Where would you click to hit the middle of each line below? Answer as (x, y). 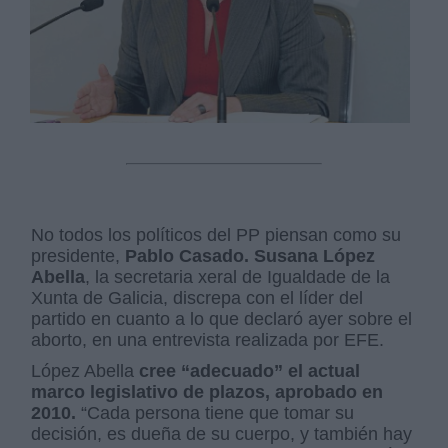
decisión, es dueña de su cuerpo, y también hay (222, 433)
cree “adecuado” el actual (247, 370)
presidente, (78, 255)
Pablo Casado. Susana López (250, 255)
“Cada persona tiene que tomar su (215, 412)
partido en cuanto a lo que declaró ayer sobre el (222, 318)
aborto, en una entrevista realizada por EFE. (208, 339)
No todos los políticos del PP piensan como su (216, 234)
